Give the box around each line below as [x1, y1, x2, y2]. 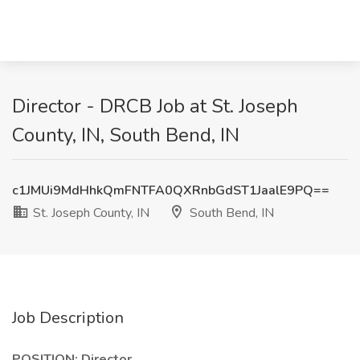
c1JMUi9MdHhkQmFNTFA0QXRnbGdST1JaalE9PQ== [12, 182, 329, 199]
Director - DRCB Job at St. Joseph [12, 93, 298, 119]
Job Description [12, 307, 124, 329]
